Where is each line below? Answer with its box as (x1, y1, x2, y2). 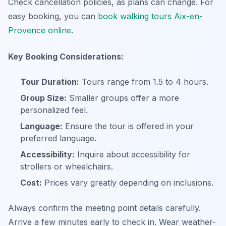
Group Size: (20, 93, 67, 103)
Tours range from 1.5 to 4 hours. (79, 77, 208, 87)
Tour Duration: (20, 77, 79, 87)
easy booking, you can (8, 11, 98, 21)
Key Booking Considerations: (8, 51, 124, 62)
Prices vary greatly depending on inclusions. (42, 178, 213, 188)
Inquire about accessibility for (75, 149, 190, 159)
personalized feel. (20, 105, 88, 115)
